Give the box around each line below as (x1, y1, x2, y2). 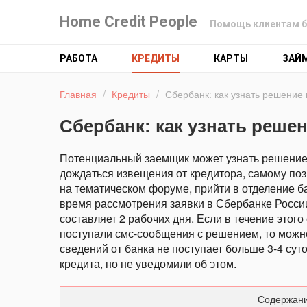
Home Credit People (60, 13, 197, 30)
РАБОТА (60, 53, 97, 64)
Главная (60, 87, 97, 101)
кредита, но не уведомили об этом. (60, 256, 236, 271)
